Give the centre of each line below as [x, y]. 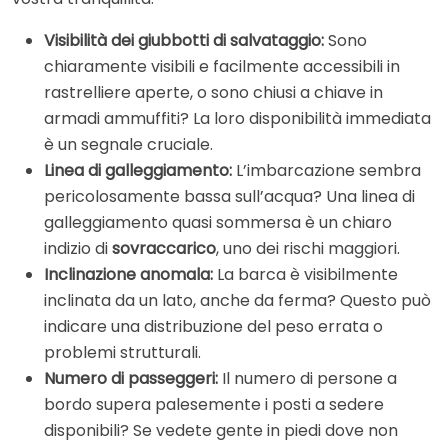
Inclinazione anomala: [128, 274]
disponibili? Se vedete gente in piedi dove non [221, 430]
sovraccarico [164, 248]
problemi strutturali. [122, 352]
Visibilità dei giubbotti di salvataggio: [184, 40]
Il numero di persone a [307, 378]
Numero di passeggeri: [131, 378]
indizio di [78, 248]
